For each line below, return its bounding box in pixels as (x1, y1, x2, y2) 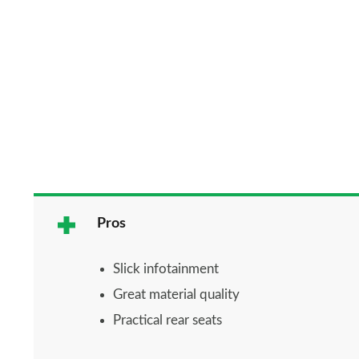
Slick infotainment (113, 261, 219, 276)
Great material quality (113, 287, 240, 301)
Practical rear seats (113, 313, 222, 327)
